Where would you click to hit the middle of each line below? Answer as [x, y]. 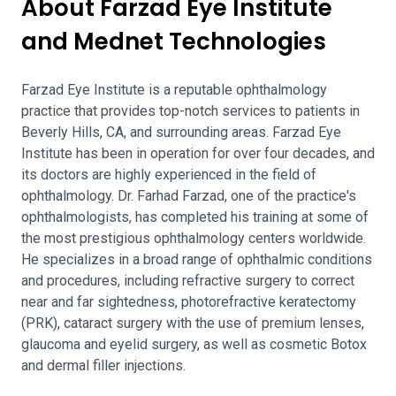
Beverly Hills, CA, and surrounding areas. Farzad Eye [181, 132]
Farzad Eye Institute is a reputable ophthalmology [174, 90]
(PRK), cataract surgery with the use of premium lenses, [193, 323]
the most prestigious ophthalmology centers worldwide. [194, 238]
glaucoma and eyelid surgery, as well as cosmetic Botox [194, 344]
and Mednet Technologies [174, 42]
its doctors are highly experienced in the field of [169, 175]
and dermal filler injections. [103, 366]
